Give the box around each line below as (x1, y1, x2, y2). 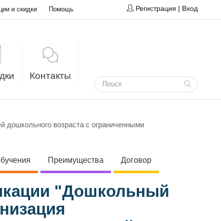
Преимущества (48, 156, 104, 164)
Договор (121, 156, 151, 164)
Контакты (30, 71, 71, 81)
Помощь (49, 5, 74, 13)
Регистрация (136, 4, 176, 12)
